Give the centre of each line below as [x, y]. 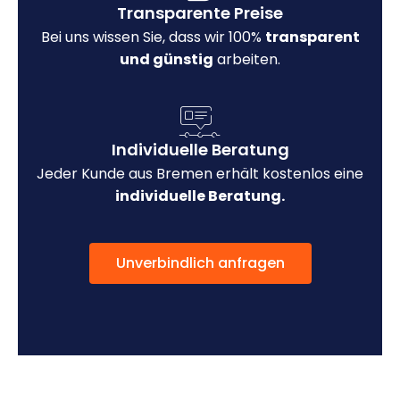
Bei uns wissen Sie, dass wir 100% [153, 37]
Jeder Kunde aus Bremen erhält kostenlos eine [200, 173]
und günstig [167, 59]
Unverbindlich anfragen [200, 262]
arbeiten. [247, 59]
